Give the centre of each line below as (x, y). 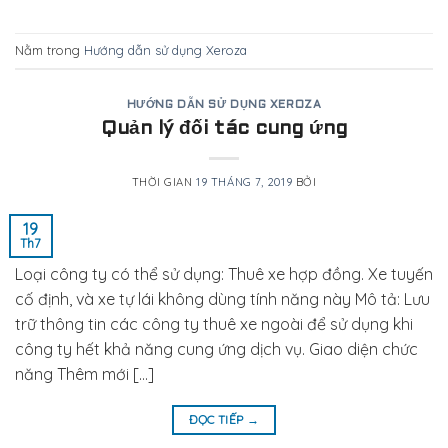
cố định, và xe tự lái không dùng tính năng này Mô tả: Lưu (222, 298)
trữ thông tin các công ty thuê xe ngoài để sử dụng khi (214, 323)
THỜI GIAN (164, 181)
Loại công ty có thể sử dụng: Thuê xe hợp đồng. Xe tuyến (224, 273)
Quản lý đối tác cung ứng (224, 128)
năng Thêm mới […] (84, 373)
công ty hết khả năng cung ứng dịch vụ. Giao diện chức (216, 348)
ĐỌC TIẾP (217, 419)
